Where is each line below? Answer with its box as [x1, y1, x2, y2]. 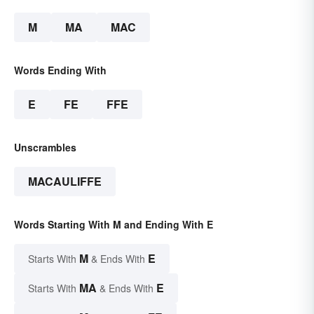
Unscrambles [14, 140, 76, 155]
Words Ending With [14, 63, 107, 78]
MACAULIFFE [28, 173, 102, 190]
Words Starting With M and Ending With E [14, 217, 213, 232]
